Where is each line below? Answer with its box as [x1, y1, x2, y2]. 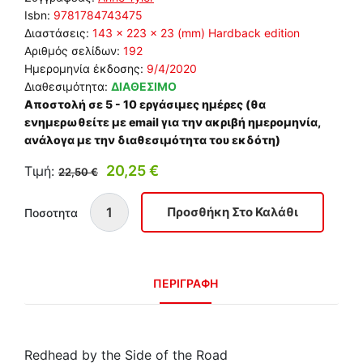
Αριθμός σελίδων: [24, 44, 123, 58]
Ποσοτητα [24, 205, 78, 220]
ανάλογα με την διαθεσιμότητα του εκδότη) [24, 133, 280, 147]
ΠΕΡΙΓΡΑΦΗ [153, 276, 218, 291]
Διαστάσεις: [24, 26, 92, 41]
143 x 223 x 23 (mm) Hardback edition [92, 26, 300, 41]
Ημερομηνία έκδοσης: [24, 62, 147, 76]
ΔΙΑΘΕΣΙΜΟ [111, 79, 177, 94]
